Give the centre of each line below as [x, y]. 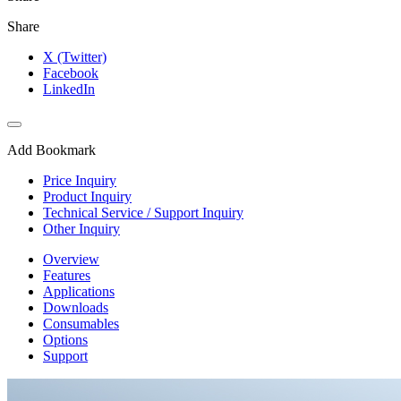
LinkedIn [69, 89]
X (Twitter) [75, 56]
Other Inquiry [81, 228]
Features [67, 275]
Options [65, 339]
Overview [71, 259]
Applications [79, 291]
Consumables [81, 323]
